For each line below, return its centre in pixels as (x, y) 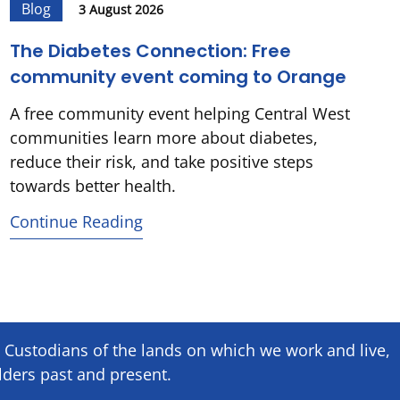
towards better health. (92, 186)
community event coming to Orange (178, 77)
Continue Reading (76, 221)
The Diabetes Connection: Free (150, 51)
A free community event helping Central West (179, 114)
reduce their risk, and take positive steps (161, 162)
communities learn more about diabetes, (163, 138)
